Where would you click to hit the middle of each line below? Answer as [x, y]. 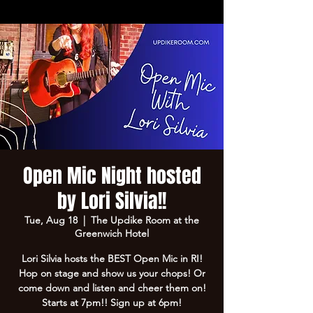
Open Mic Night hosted [112, 176]
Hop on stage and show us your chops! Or [112, 273]
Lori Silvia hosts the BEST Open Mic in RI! [112, 259]
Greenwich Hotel [112, 233]
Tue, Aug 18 [51, 220]
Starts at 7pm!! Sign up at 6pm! [112, 303]
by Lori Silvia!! [112, 201]
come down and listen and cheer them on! [112, 288]
